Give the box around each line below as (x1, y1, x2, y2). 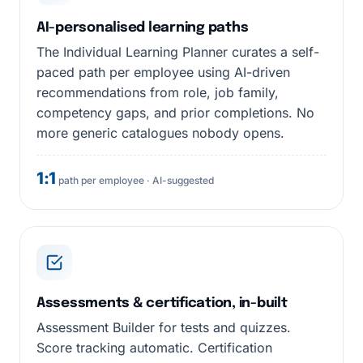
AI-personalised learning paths (36, 21, 249, 35)
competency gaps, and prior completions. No (36, 105, 314, 121)
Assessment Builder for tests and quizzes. (36, 319, 291, 335)
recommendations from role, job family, (36, 84, 279, 100)
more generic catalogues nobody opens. (36, 125, 284, 141)
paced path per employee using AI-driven (36, 64, 290, 80)
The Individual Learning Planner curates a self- (36, 44, 319, 60)
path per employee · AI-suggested (55, 174, 214, 186)
